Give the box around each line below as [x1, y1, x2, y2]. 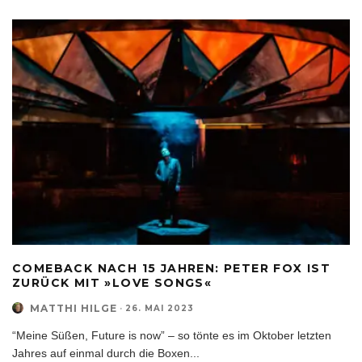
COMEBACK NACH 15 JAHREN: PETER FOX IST [12, 260, 331, 276]
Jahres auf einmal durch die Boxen [12, 346, 190, 360]
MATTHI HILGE [30, 301, 117, 314]
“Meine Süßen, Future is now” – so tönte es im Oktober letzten [12, 328, 331, 342]
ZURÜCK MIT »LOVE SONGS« [12, 275, 213, 290]
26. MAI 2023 [125, 302, 194, 314]
